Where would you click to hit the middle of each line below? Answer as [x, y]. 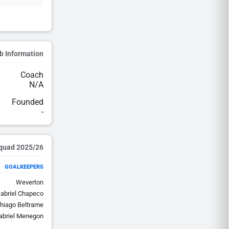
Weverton [30, 182]
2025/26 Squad [30, 147]
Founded [28, 102]
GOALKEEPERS [24, 167]
